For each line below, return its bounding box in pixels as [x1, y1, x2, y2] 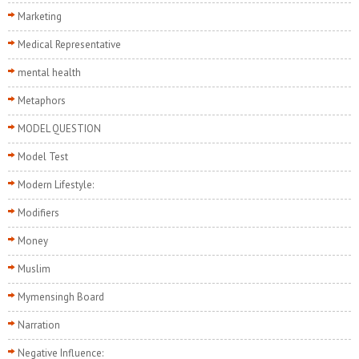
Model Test [18, 150, 68, 164]
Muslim [18, 262, 50, 276]
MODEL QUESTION [18, 122, 101, 136]
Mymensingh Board [18, 290, 104, 305]
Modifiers [18, 206, 59, 220]
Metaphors [18, 94, 66, 108]
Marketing [18, 10, 62, 24]
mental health [18, 66, 81, 80]
